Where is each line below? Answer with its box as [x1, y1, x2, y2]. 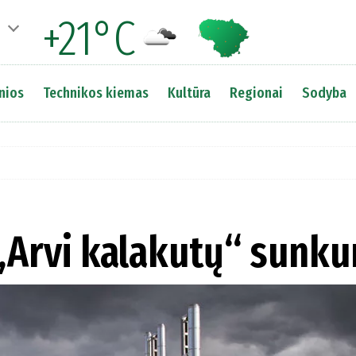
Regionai [229, 83, 283, 102]
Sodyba [301, 83, 346, 102]
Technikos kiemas [42, 83, 149, 102]
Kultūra [167, 83, 211, 102]
